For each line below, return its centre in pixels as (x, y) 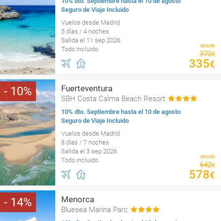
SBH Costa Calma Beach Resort (113, 99)
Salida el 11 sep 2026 (91, 40)
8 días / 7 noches (85, 142)
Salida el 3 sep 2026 (89, 151)
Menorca (78, 199)
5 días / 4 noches (85, 31)
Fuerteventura (87, 88)
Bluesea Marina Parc (94, 210)
